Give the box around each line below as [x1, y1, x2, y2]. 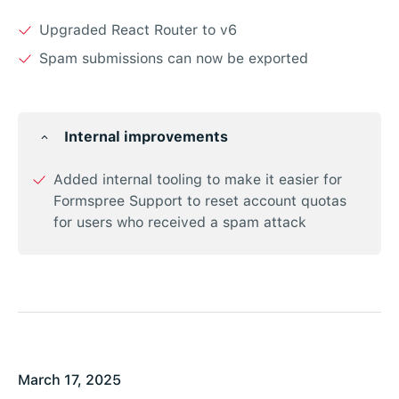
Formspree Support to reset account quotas [53, 192, 346, 210]
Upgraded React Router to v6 [39, 21, 237, 39]
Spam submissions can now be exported [39, 50, 308, 68]
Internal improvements [64, 128, 228, 146]
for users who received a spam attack [53, 214, 306, 232]
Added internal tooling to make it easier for [53, 171, 342, 189]
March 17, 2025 [18, 371, 121, 389]
